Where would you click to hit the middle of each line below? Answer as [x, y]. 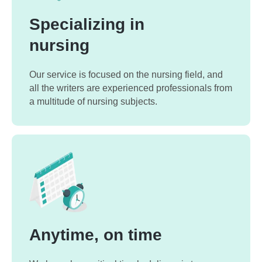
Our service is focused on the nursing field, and [126, 75]
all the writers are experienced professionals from [131, 88]
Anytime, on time [96, 235]
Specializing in [87, 25]
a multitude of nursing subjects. [93, 102]
